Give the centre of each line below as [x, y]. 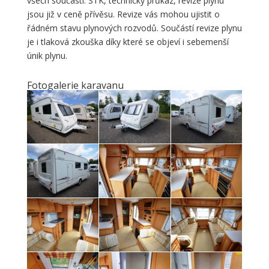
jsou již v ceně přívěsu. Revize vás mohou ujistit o [123, 14]
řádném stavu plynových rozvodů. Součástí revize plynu [134, 28]
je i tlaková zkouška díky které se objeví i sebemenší [128, 41]
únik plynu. [47, 55]
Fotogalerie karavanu [75, 85]
